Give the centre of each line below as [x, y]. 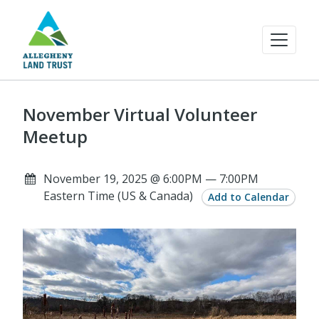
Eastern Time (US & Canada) [118, 196]
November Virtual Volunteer [140, 114]
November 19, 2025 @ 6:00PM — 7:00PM [151, 179]
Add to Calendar [248, 197]
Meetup [55, 136]
